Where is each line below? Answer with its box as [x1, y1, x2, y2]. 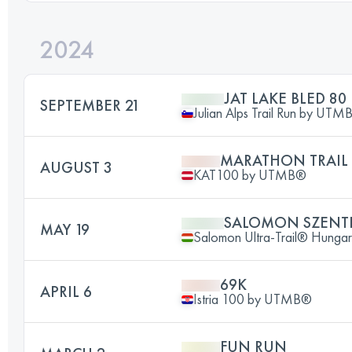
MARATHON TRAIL [220, 150, 348, 170]
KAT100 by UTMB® [193, 166, 306, 184]
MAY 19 [40, 219, 90, 240]
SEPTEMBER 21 [40, 95, 140, 115]
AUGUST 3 [40, 157, 112, 178]
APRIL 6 [40, 281, 92, 302]
